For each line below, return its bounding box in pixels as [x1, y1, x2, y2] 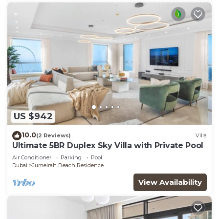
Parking [61, 153, 82, 161]
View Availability [138, 177, 202, 187]
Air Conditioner [12, 153, 51, 161]
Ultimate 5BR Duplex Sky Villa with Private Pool [12, 140, 203, 150]
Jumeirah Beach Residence [32, 161, 104, 169]
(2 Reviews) [36, 132, 71, 139]
